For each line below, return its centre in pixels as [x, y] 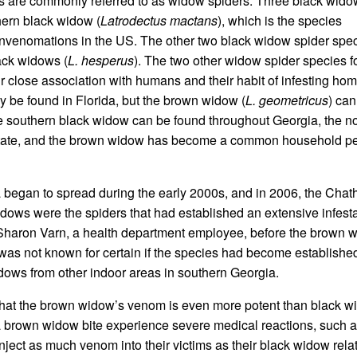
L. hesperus [101, 61]
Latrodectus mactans [159, 21]
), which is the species [280, 21]
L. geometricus [287, 100]
